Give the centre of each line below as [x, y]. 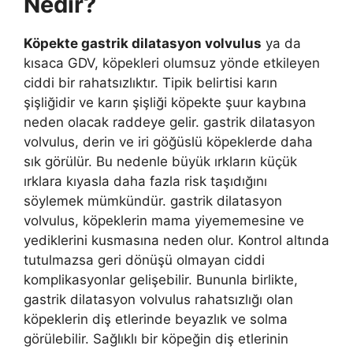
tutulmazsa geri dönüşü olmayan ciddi [144, 260]
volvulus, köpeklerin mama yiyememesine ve [164, 220]
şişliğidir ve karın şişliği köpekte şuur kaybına [165, 102]
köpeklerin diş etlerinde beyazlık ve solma [156, 319]
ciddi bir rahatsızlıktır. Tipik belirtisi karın [150, 82]
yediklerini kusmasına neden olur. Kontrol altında [176, 240]
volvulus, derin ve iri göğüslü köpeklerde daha [168, 141]
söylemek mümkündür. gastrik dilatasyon [153, 201]
